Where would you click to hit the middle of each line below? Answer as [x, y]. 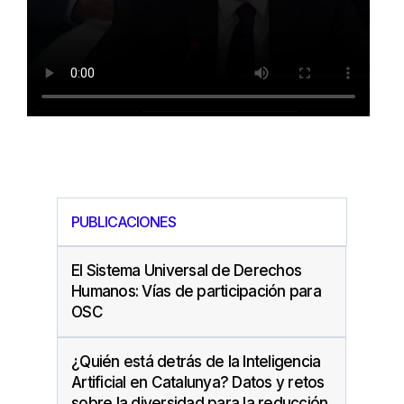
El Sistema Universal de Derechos [186, 270]
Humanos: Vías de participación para [196, 291]
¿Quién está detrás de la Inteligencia [196, 361]
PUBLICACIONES [124, 221]
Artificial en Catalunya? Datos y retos [198, 382]
